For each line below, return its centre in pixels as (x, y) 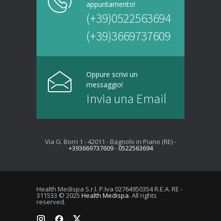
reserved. (51, 202)
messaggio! (105, 84)
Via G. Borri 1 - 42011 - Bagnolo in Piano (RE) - (110, 141)
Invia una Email (127, 98)
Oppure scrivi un (112, 74)
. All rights (143, 195)
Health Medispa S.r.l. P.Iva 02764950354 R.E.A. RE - (110, 189)
